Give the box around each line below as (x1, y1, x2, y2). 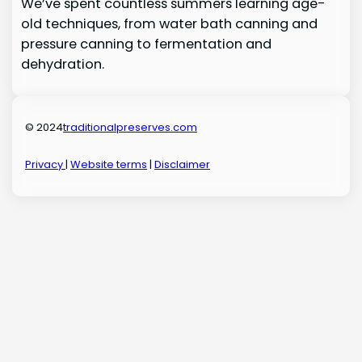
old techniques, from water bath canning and (20, 15, 318, 34)
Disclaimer (154, 156, 211, 172)
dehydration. (20, 55, 104, 74)
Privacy (25, 156, 66, 172)
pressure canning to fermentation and (20, 35, 271, 54)
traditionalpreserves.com (63, 120, 198, 136)
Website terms (70, 156, 148, 172)
